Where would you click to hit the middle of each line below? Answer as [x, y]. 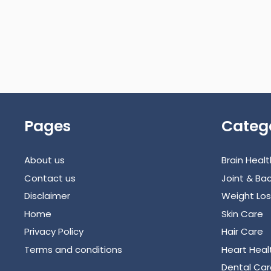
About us [44, 160]
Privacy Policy [54, 232]
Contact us [50, 178]
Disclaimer [47, 196]
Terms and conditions [73, 249]
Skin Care [242, 214]
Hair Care [242, 232]
